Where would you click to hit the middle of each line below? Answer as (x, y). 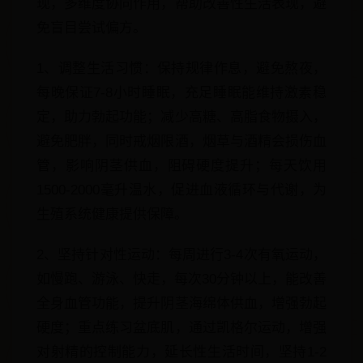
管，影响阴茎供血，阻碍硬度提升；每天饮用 (181, 166)
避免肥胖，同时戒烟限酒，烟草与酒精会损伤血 (181, 141)
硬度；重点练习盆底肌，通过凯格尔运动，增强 (181, 328)
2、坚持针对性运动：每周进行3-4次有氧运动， (181, 255)
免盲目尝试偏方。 (92, 28)
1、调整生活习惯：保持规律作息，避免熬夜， (181, 68)
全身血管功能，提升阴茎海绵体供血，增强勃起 (181, 303)
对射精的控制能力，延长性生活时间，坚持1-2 (181, 352)
